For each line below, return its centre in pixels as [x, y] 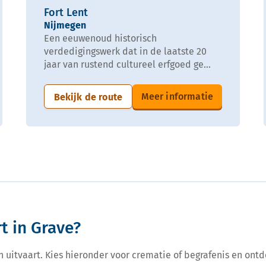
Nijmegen [65, 25]
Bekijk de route [88, 97]
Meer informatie [177, 96]
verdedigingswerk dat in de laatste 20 [125, 51]
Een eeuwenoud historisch [100, 38]
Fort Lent [66, 12]
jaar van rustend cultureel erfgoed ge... [127, 64]
